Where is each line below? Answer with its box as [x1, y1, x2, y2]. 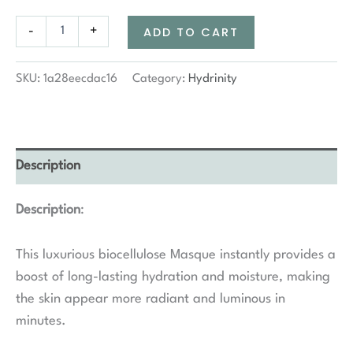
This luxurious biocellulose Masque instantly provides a [16, 247, 336, 262]
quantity [15, 80, 53, 91]
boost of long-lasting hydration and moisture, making [16, 269, 330, 284]
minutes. [16, 314, 66, 328]
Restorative [15, 32, 68, 43]
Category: [132, 73, 188, 86]
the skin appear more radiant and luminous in [16, 292, 285, 306]
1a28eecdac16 [43, 73, 117, 86]
